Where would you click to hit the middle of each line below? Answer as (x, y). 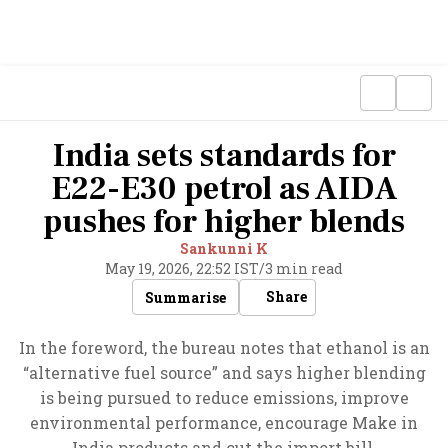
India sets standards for (224, 156)
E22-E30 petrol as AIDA (224, 189)
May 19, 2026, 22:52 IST (182, 268)
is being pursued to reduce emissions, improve (224, 397)
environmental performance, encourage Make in (224, 422)
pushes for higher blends (224, 222)
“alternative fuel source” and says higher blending (224, 372)
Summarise (185, 297)
